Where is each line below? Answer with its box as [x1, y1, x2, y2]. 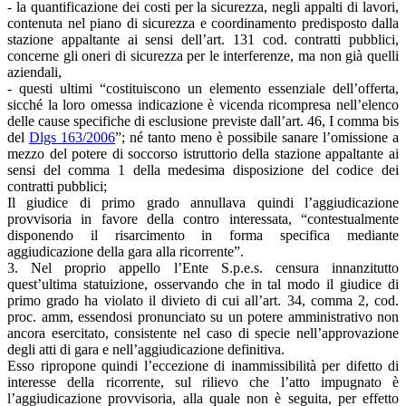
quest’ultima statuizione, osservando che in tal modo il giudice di [7, 275, 399, 292]
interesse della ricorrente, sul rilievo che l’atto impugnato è [7, 373, 399, 390]
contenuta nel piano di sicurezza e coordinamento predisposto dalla [7, 14, 399, 31]
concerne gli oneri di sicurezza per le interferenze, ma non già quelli [7, 47, 399, 63]
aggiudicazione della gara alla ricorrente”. [7, 243, 244, 259]
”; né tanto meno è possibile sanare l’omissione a [115, 129, 399, 145]
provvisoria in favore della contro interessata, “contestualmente [7, 210, 399, 227]
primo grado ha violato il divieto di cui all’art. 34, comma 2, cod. [7, 292, 399, 308]
